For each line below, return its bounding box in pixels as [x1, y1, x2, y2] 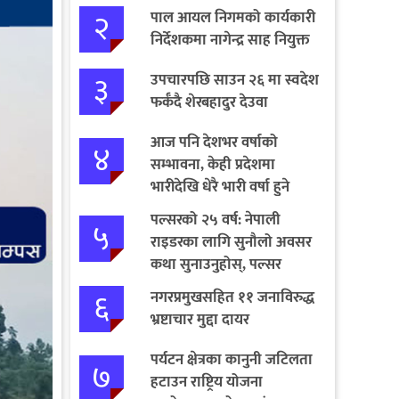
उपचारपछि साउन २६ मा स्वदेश [150, 67, 319, 93]
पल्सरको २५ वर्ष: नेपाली [150, 207, 281, 232]
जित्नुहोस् [150, 273, 198, 299]
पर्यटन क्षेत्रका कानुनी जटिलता [150, 346, 313, 372]
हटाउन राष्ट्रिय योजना [150, 369, 263, 395]
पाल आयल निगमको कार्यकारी [150, 4, 315, 30]
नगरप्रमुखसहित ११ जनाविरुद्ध [150, 284, 314, 310]
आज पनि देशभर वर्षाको [150, 129, 278, 155]
